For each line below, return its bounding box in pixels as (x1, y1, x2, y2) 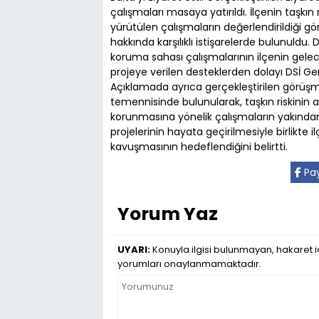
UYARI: (117, 243, 150, 256)
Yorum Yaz (117, 202, 218, 226)
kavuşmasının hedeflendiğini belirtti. (110, 140, 288, 154)
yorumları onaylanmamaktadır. (117, 257, 261, 271)
